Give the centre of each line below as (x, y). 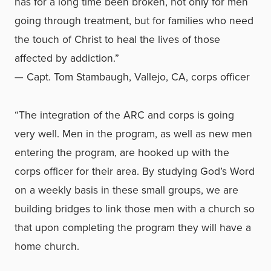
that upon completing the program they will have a (133, 227)
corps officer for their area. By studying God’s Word (135, 171)
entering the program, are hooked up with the (122, 152)
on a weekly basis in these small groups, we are (126, 190)
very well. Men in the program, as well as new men (133, 134)
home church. (47, 246)
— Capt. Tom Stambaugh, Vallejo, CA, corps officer (132, 77)
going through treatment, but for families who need (134, 21)
